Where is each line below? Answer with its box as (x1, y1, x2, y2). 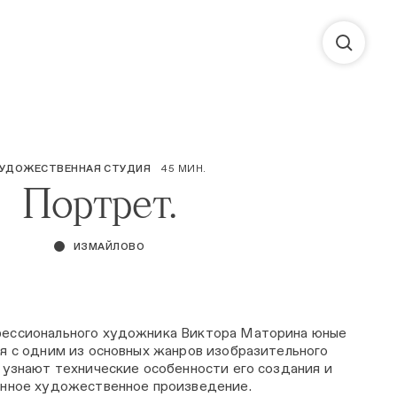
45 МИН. (161, 162, 206, 175)
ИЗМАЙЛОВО (73, 240, 145, 253)
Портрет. (22, 178, 176, 226)
